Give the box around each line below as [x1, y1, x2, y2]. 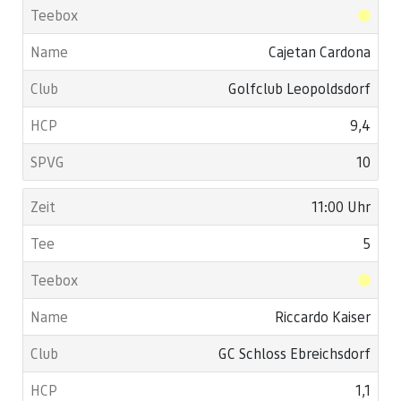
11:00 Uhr [311, 197, 371, 217]
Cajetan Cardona [269, 42, 371, 62]
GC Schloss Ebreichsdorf [218, 344, 371, 363]
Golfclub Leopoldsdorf [228, 79, 371, 98]
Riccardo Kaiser [275, 307, 371, 327]
